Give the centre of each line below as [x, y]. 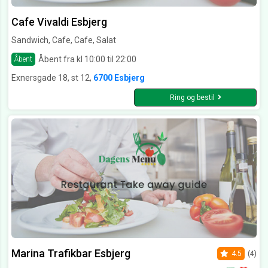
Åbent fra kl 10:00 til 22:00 [87, 59]
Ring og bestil [192, 98]
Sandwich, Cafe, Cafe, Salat [64, 40]
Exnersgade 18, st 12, [52, 78]
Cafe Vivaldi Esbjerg [59, 22]
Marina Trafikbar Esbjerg [71, 254]
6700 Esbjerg [119, 78]
